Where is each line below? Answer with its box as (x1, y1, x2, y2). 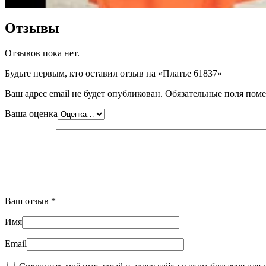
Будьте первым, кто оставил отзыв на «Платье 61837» (5, 68, 222, 78)
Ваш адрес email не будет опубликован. (5, 88, 163, 99)
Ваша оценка (5, 108, 58, 119)
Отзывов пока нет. (5, 47, 80, 58)
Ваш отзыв (5, 195, 51, 206)
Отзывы (5, 20, 59, 36)
